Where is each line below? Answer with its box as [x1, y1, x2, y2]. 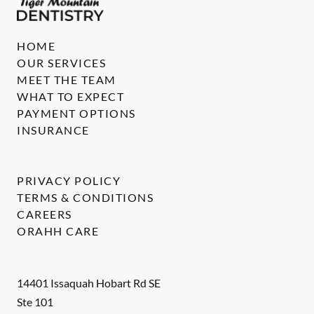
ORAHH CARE [17, 224, 99, 238]
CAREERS [17, 207, 72, 221]
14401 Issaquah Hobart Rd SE [17, 276, 161, 290]
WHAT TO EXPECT [17, 90, 124, 104]
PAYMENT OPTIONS [17, 107, 136, 121]
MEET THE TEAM [17, 73, 116, 87]
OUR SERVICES [17, 56, 106, 70]
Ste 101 [17, 295, 53, 309]
